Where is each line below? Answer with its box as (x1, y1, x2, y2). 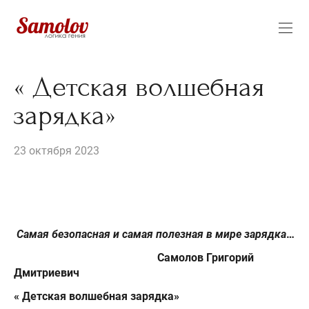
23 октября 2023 (14, 144, 99, 158)
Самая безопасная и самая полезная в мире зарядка (17, 227, 286, 241)
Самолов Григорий (157, 250, 254, 264)
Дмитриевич (14, 266, 79, 279)
